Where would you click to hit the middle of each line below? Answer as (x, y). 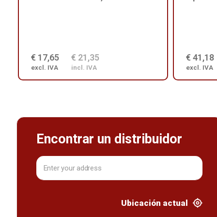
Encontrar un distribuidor (109, 139)
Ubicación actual (155, 203)
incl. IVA (84, 68)
